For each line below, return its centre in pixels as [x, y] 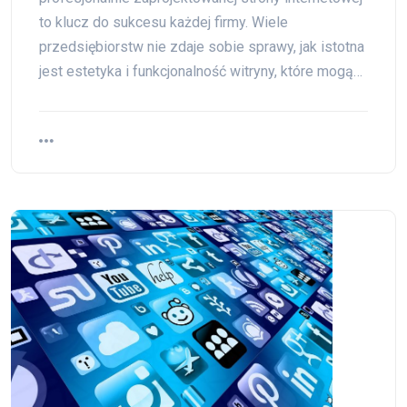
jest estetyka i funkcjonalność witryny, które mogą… [201, 71]
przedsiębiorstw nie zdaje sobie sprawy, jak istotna [202, 47]
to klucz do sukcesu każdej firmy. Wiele [164, 22]
